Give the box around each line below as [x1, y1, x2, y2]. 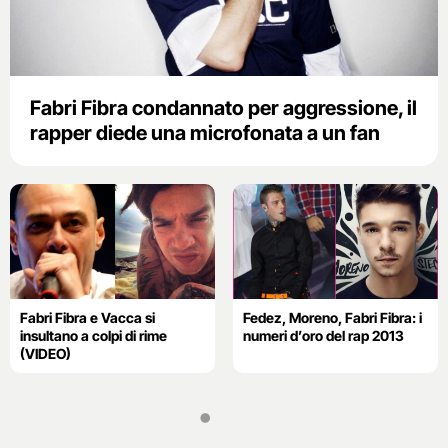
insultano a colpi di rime [20, 327, 167, 345]
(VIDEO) [20, 345, 71, 363]
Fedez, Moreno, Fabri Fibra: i [242, 309, 422, 327]
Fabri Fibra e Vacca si [20, 309, 155, 327]
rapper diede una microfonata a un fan [30, 120, 380, 145]
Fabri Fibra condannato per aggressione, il [30, 95, 417, 120]
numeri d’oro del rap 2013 [242, 327, 404, 345]
